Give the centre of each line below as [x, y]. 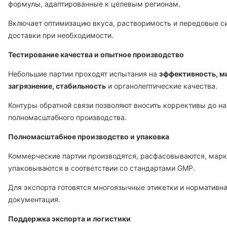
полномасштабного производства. [67, 117]
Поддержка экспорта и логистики [69, 219]
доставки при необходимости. [61, 35]
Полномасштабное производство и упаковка [89, 137]
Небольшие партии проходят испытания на [84, 74]
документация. [34, 199]
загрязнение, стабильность [57, 86]
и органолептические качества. [162, 86]
